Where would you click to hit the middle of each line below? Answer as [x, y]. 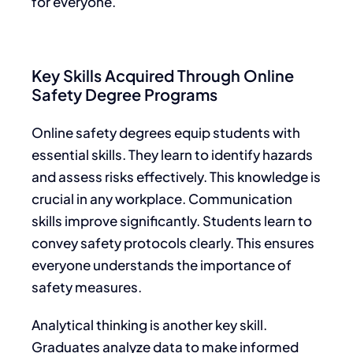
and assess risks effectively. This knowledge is [176, 176]
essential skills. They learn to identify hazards [172, 154]
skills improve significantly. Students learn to [172, 220]
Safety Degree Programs [124, 94]
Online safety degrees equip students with [166, 132]
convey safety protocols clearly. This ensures [173, 242]
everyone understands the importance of [162, 264]
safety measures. [87, 286]
